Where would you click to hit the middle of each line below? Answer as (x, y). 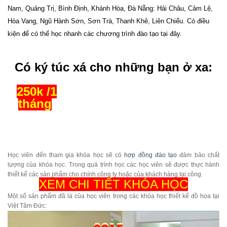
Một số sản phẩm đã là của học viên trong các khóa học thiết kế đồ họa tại (113, 196)
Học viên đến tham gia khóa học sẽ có (66, 155)
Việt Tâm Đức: (27, 206)
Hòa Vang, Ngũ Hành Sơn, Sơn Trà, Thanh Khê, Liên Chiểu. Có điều (108, 21)
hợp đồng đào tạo (151, 155)
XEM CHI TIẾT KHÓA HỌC (113, 184)
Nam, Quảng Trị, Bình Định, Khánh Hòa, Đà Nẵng (80, 9)
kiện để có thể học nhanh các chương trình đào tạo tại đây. (95, 34)
